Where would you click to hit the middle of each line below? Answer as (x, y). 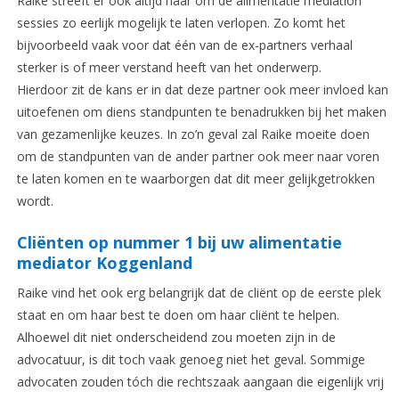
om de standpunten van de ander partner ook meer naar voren (198, 157)
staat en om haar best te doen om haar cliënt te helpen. (178, 315)
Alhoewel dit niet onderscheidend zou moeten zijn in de (176, 338)
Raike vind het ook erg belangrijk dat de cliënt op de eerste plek (199, 293)
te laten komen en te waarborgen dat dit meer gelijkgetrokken (195, 179)
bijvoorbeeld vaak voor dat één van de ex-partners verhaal (184, 45)
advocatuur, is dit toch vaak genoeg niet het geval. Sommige (191, 360)
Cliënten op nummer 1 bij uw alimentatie (179, 243)
